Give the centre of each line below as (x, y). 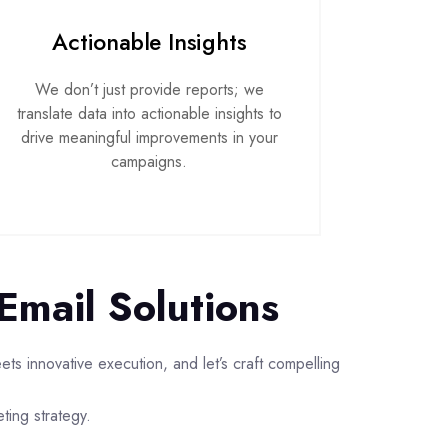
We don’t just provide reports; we (149, 89)
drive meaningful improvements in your (149, 137)
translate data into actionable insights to (149, 113)
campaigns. (149, 161)
